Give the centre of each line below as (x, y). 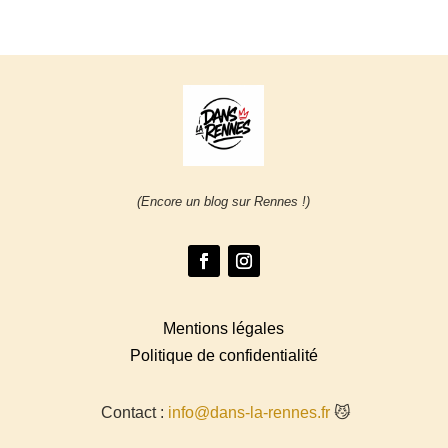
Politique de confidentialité (223, 356)
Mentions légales (224, 329)
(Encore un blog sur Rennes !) (224, 202)
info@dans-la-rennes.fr (248, 413)
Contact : (132, 413)
